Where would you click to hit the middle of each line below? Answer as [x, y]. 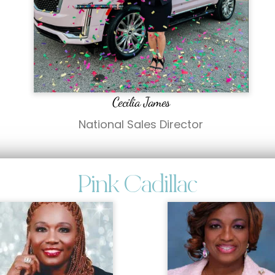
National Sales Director [141, 124]
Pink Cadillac [137, 186]
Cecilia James [141, 102]
